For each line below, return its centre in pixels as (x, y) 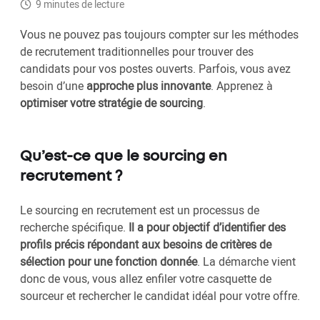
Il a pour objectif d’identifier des (207, 227)
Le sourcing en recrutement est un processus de (140, 210)
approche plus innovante (149, 86)
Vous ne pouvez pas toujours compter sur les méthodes (159, 35)
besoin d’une (53, 86)
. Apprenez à (242, 86)
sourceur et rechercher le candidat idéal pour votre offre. (160, 296)
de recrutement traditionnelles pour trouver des (137, 52)
